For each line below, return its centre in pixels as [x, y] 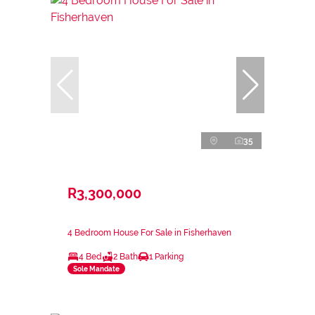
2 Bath [126, 257]
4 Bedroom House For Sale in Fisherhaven [149, 233]
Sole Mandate [96, 269]
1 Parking [166, 257]
